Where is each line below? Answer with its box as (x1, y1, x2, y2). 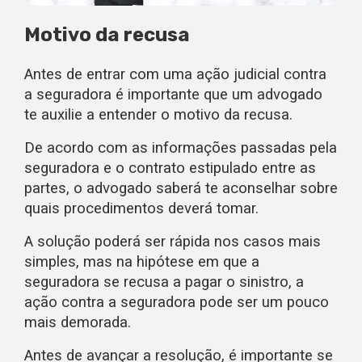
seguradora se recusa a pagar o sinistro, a (24, 272, 304, 291)
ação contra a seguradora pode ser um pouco (24, 293, 329, 311)
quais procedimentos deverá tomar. (24, 199, 259, 217)
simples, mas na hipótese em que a (24, 252, 259, 271)
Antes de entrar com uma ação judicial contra (24, 65, 326, 83)
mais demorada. (24, 313, 131, 331)
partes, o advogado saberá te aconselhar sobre (24, 179, 338, 197)
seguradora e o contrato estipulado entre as (24, 158, 316, 177)
